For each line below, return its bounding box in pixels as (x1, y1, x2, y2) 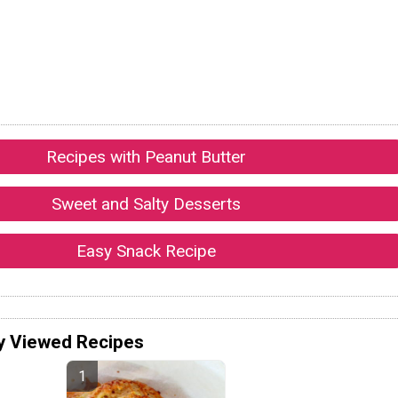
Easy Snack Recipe (76, 241, 216, 262)
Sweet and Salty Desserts (51, 194, 241, 215)
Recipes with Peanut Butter (45, 146, 246, 167)
